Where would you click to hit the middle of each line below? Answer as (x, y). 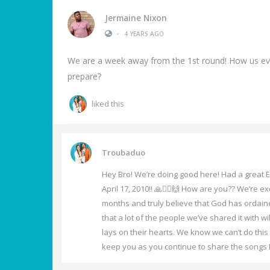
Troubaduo (124, 152)
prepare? (84, 77)
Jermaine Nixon (136, 18)
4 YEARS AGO (144, 33)
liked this (108, 104)
